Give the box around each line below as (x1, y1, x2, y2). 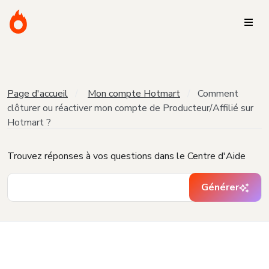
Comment (198, 87, 238, 100)
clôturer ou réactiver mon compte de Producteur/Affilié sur (7, 101, 253, 115)
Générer (201, 181, 239, 194)
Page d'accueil (7, 87, 68, 100)
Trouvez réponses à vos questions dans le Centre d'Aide (7, 150, 246, 163)
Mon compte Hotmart (88, 87, 180, 100)
